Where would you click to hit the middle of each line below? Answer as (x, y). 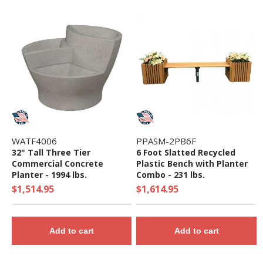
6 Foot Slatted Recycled (186, 153)
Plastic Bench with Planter (192, 164)
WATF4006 (34, 141)
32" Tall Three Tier (51, 153)
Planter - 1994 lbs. (49, 175)
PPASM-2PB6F (166, 141)
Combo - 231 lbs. (171, 175)
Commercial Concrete (57, 164)
